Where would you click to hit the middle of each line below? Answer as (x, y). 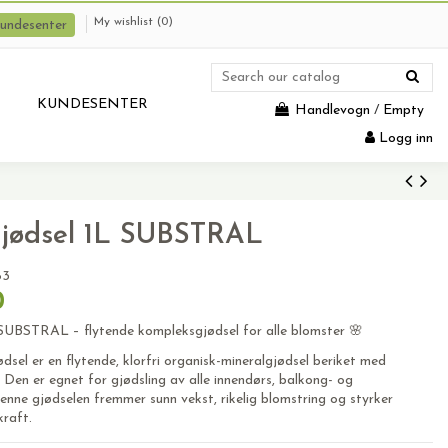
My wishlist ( (127, 22)
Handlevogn (332, 110)
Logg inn (406, 138)
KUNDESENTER (92, 104)
